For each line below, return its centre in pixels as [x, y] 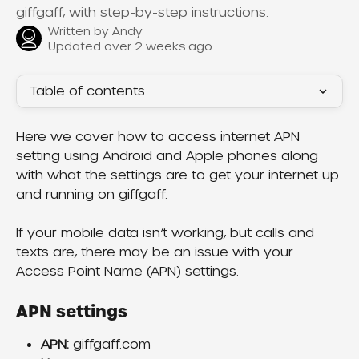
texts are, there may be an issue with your [157, 252]
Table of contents [87, 91]
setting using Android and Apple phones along [169, 156]
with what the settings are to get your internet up [179, 175]
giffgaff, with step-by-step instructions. [142, 12]
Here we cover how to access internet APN [160, 137]
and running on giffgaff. [92, 194]
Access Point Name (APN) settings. [127, 272]
